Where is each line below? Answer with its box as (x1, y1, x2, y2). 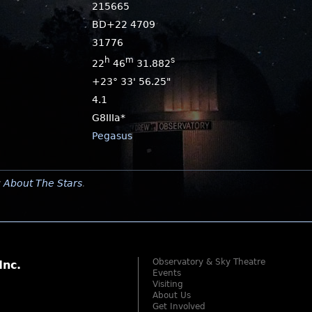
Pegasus (92, 130, 133, 141)
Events (153, 267, 181, 278)
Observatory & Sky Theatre (153, 256, 265, 267)
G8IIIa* (92, 111, 126, 123)
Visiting (153, 279, 183, 289)
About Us (153, 290, 191, 300)
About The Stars (3, 177, 82, 189)
